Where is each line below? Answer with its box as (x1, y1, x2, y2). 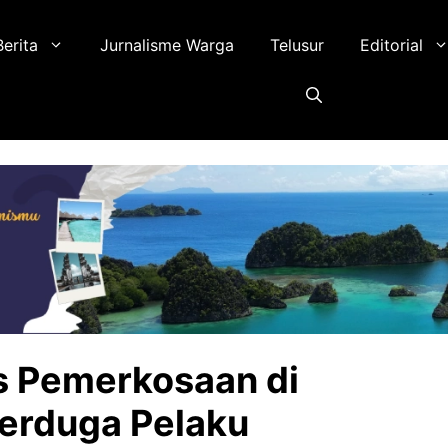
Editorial (360, 35, 424, 55)
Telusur (270, 35, 325, 55)
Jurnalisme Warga (100, 35, 235, 55)
